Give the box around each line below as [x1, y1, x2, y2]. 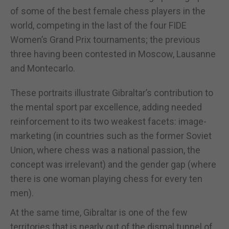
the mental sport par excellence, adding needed [10, 101, 202, 112]
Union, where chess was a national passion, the [10, 144, 200, 155]
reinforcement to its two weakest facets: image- [10, 116, 207, 127]
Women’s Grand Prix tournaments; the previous [10, 34, 200, 45]
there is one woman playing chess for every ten [10, 173, 202, 184]
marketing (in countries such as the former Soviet [10, 130, 212, 141]
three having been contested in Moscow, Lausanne [10, 48, 216, 59]
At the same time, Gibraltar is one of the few [10, 207, 188, 218]
